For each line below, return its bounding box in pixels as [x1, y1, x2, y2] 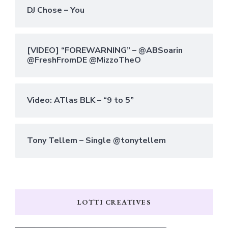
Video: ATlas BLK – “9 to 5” [27, 94, 134, 106]
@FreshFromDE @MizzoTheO [27, 54, 141, 66]
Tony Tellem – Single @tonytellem [27, 134, 166, 146]
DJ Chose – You [27, 4, 84, 16]
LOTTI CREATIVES [77, 197, 151, 207]
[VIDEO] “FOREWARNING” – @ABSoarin [27, 44, 183, 56]
